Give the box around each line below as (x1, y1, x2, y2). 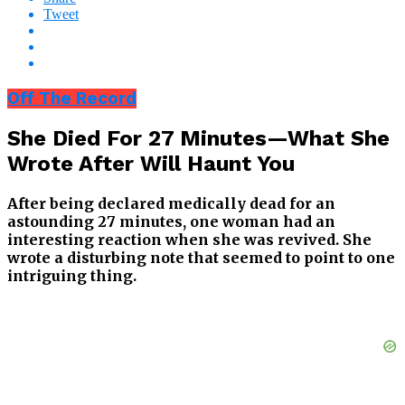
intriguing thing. (7, 267, 137, 286)
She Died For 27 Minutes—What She (7, 126, 390, 152)
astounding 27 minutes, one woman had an (7, 212, 335, 231)
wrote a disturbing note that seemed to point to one (7, 249, 395, 268)
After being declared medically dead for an (7, 194, 335, 213)
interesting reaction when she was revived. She (7, 231, 372, 250)
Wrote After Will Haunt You (7, 151, 295, 177)
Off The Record (7, 88, 137, 108)
